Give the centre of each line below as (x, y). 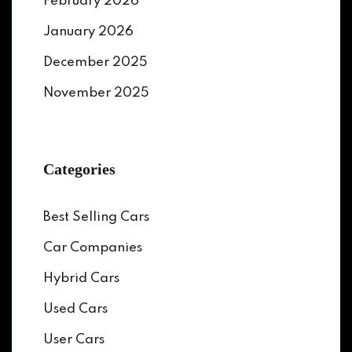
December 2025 (95, 62)
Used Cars (75, 309)
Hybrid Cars (81, 279)
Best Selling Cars (96, 217)
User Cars (74, 340)
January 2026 (88, 32)
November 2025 (96, 93)
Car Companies (93, 248)
